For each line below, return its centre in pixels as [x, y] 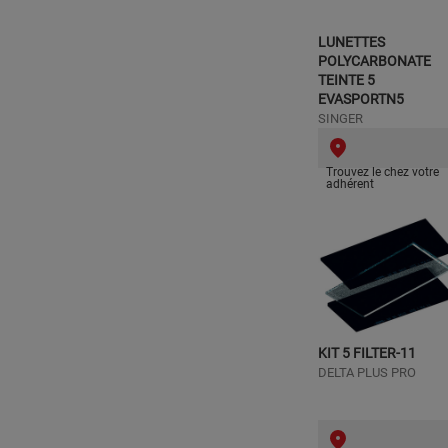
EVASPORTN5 [361, 99]
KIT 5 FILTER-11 [367, 353]
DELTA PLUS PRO [367, 372]
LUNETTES [351, 42]
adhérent [350, 184]
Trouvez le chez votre [382, 172]
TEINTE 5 [346, 80]
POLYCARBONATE [374, 61]
